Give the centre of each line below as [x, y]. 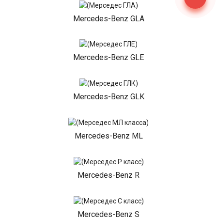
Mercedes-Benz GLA [108, 18]
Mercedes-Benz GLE [108, 58]
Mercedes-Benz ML [108, 136]
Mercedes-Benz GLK [108, 97]
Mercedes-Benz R [108, 175]
